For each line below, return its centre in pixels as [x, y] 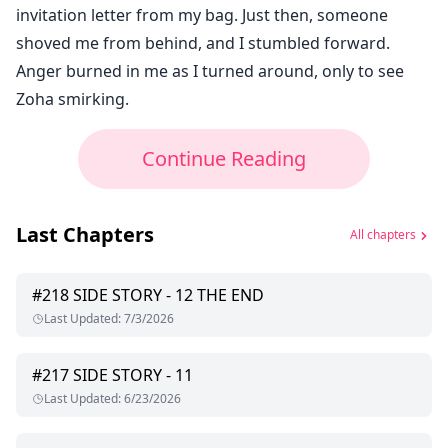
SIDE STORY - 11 [133, 375]
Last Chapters [85, 235]
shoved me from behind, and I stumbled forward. [203, 43]
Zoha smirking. [72, 99]
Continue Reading [224, 159]
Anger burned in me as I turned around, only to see [210, 71]
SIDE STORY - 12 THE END [168, 295]
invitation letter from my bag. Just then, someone [202, 15]
